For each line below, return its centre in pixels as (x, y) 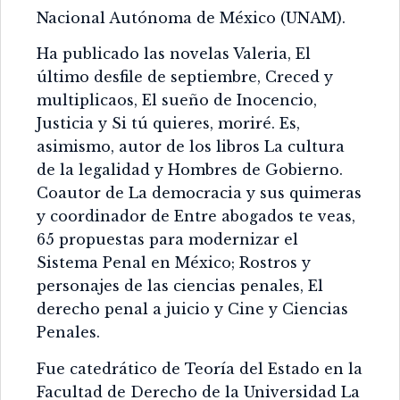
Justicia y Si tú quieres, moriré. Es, (168, 124)
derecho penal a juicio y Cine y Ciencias (192, 309)
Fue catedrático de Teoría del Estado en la (200, 368)
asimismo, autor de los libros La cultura (191, 147)
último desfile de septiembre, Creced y (185, 77)
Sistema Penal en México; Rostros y (174, 263)
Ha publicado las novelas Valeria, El (174, 54)
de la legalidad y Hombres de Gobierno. (190, 170)
